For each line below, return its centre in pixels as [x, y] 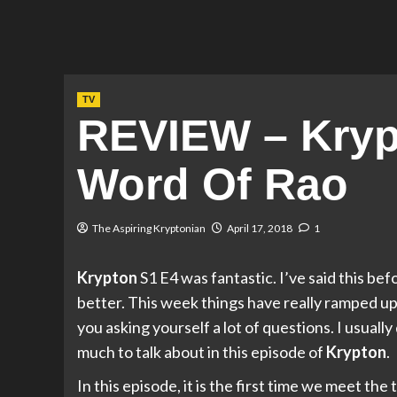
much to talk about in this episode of [202, 352]
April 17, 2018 [260, 229]
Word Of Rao [213, 185]
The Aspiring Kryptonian [149, 229]
